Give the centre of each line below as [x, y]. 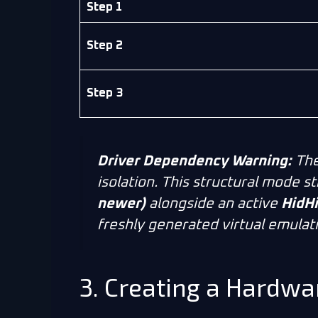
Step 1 [104, 8]
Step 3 [104, 94]
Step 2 [104, 46]
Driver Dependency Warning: [194, 161]
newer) [121, 203]
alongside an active [213, 203]
